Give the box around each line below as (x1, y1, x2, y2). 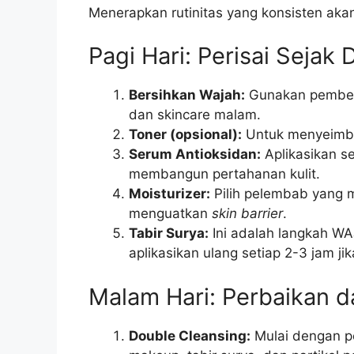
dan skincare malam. (129, 107, 261, 123)
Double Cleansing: (129, 327, 250, 344)
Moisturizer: (129, 186, 210, 202)
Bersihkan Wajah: (129, 87, 245, 104)
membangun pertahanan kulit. (129, 166, 320, 183)
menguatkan (129, 205, 212, 222)
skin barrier (212, 205, 283, 222)
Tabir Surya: (129, 225, 209, 242)
